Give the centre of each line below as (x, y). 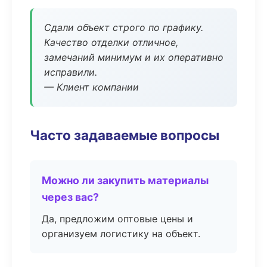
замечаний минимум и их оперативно (134, 57)
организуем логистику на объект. (121, 234)
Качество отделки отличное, (111, 42)
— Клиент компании (91, 87)
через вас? (70, 197)
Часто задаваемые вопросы (125, 135)
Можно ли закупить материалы (125, 180)
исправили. (71, 72)
